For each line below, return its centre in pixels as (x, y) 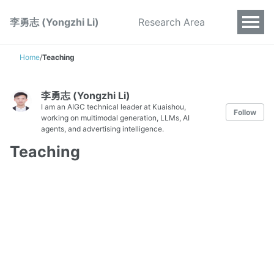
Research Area (172, 22)
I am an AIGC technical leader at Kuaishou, (113, 107)
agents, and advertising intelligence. (102, 129)
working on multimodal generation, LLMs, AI (115, 118)
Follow (245, 112)
